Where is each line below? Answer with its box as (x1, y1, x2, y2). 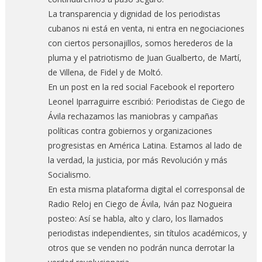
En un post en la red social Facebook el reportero (47, 81, 235, 92)
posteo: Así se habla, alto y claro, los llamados (47, 212, 223, 224)
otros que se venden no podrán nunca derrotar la (47, 242, 235, 253)
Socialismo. (47, 168, 91, 180)
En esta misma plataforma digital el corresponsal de (47, 183, 245, 195)
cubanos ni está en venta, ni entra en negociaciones (47, 22, 244, 34)
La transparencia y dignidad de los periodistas (47, 8, 220, 19)
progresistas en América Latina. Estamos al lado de (47, 139, 242, 151)
